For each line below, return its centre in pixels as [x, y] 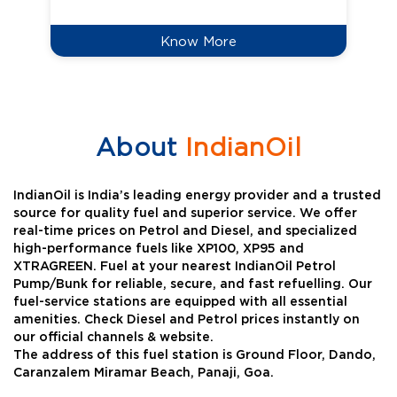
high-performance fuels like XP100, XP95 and [159, 249]
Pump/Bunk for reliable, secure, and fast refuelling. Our [193, 285]
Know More [198, 41]
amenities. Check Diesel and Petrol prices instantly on [187, 320]
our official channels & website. [113, 338]
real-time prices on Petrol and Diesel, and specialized [185, 232]
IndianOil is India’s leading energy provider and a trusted [197, 196]
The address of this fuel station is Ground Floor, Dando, [195, 356]
